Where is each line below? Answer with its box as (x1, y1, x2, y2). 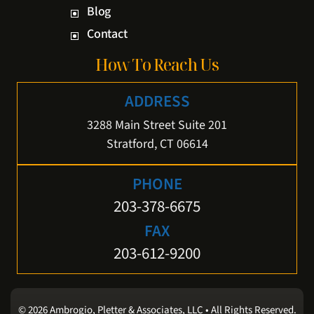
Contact (87, 25, 128, 43)
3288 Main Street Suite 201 (87, 116, 227, 134)
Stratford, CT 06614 (106, 135, 208, 153)
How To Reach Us (95, 53, 219, 76)
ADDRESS (124, 89, 190, 113)
